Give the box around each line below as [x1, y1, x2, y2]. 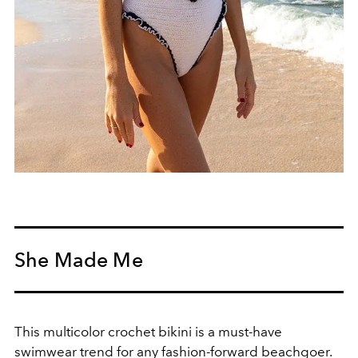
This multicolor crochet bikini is [14, 323, 208, 340]
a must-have [208, 323, 282, 340]
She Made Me [14, 247, 143, 272]
